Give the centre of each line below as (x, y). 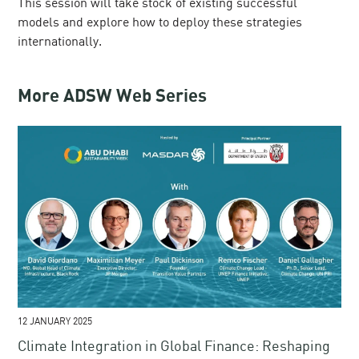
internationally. (60, 41)
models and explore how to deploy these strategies (160, 22)
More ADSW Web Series (113, 97)
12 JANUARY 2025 (55, 321)
